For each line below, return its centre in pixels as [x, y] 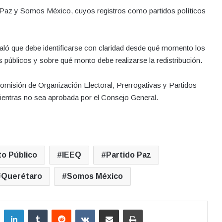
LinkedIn [35, 209]
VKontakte [110, 209]
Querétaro [22, 176]
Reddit [80, 209]
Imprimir [154, 209]
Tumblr [57, 209]
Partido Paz [129, 155]
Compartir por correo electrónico [134, 209]
